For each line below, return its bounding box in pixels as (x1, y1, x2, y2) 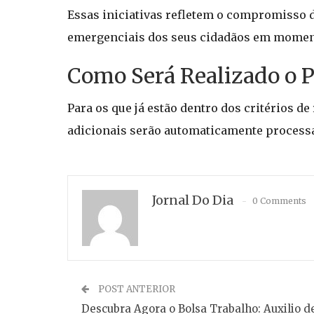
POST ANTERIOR (96, 283, 175, 295)
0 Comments (252, 196, 306, 206)
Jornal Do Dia (152, 192, 233, 208)
